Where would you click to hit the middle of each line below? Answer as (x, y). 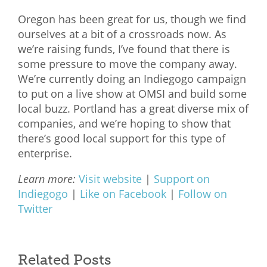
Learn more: (47, 179)
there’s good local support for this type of (122, 139)
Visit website (110, 179)
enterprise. (45, 153)
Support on (182, 179)
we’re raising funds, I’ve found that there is (124, 49)
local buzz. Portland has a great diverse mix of (133, 109)
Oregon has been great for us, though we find (132, 19)
